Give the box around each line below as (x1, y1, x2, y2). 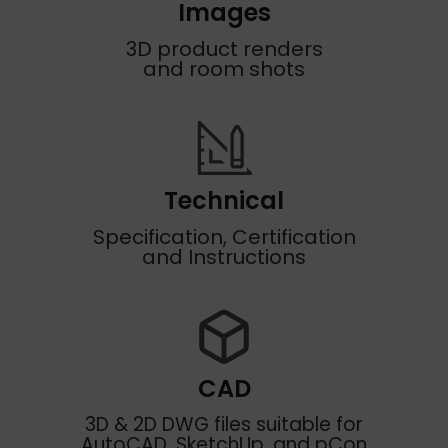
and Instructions (142, 243, 306, 272)
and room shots (143, 55, 305, 84)
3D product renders (125, 35, 323, 64)
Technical (164, 184, 284, 218)
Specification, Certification (92, 223, 356, 252)
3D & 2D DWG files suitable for (85, 411, 363, 439)
